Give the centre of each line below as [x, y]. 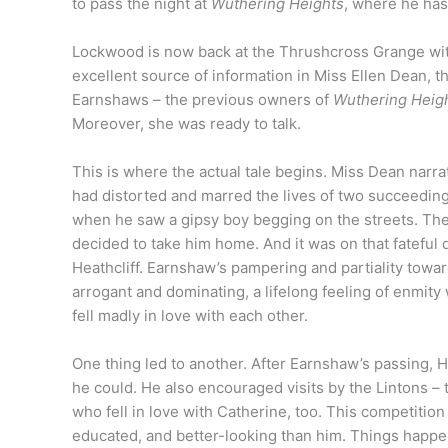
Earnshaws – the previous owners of [202, 99]
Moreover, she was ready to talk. [186, 123]
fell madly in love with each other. [190, 315]
